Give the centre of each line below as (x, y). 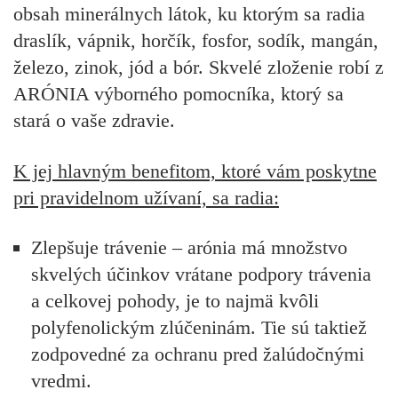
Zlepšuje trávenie (99, 247)
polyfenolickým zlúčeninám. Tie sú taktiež (199, 327)
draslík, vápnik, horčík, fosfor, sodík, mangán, (196, 41)
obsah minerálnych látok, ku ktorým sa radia (189, 14)
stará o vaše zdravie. (94, 121)
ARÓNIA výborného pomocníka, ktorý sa (179, 94)
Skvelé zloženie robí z (296, 68)
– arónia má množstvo (257, 247)
